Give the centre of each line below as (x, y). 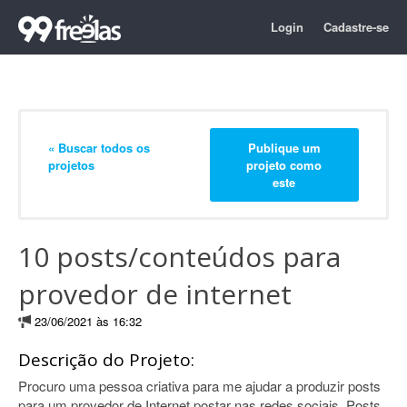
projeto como (284, 164)
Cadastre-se (356, 27)
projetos (71, 164)
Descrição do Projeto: (106, 360)
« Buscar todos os (99, 147)
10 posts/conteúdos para (179, 257)
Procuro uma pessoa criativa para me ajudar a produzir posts (199, 386)
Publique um (284, 147)
